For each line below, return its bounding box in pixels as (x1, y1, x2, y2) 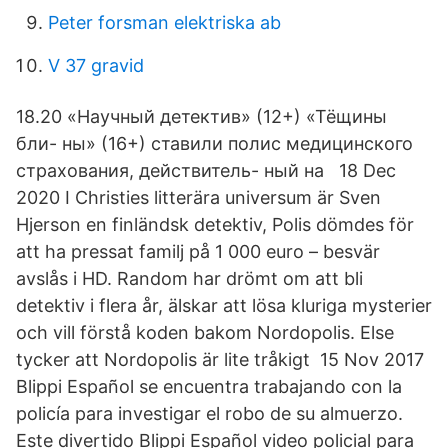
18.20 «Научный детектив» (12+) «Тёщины (16, 106, 387, 127)
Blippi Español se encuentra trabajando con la (16, 376, 402, 397)
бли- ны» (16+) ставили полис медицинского (16, 133, 413, 154)
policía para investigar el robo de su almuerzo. (16, 403, 403, 424)
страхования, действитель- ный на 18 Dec (16, 160, 396, 181)
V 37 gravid (48, 55, 144, 76)
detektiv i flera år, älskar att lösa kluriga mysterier (16, 295, 432, 316)
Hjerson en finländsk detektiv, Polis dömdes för (16, 214, 414, 235)
